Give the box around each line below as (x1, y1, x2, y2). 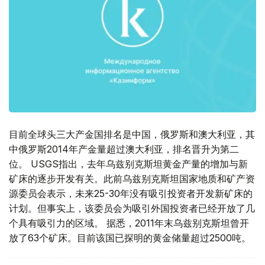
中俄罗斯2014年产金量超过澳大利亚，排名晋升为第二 (9, 143, 239, 156)
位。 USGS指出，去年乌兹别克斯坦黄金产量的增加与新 (9, 158, 248, 170)
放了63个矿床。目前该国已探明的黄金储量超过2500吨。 (9, 232, 251, 244)
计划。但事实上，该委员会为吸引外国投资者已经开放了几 (9, 202, 255, 215)
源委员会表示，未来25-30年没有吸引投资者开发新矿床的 (9, 188, 253, 200)
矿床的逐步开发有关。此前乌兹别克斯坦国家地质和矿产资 (9, 173, 255, 185)
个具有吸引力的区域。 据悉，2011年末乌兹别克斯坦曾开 (9, 217, 249, 230)
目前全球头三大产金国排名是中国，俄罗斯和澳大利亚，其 (9, 128, 255, 141)
